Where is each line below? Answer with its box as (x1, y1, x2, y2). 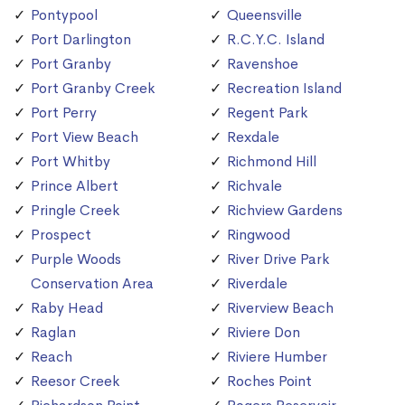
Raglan (31, 322, 76, 342)
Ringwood (227, 224, 290, 244)
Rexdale (227, 127, 279, 146)
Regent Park (227, 102, 307, 122)
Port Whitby (31, 151, 110, 171)
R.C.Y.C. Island (227, 29, 325, 49)
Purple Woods (31, 249, 121, 268)
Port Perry (31, 102, 97, 122)
